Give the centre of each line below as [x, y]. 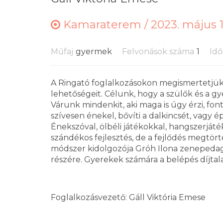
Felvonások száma [158, 52]
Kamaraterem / [106, 25]
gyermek [94, 52]
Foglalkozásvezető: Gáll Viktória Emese [128, 197]
